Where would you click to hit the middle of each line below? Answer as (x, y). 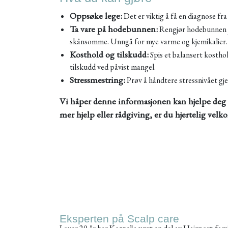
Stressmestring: (97, 80)
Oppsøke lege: (96, 16)
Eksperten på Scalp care (119, 219)
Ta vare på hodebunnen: (114, 29)
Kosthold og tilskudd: (109, 54)
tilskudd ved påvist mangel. (113, 67)
